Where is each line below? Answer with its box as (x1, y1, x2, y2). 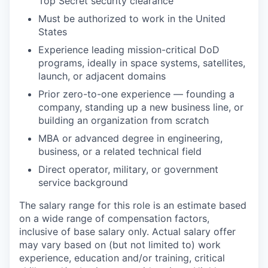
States (38, 26, 67, 38)
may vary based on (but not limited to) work (19, 239, 221, 251)
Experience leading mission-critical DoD (38, 44, 220, 56)
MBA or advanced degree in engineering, (38, 132, 223, 144)
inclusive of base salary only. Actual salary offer (19, 226, 236, 237)
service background (38, 176, 128, 188)
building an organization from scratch (38, 114, 209, 126)
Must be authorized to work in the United (38, 13, 226, 25)
